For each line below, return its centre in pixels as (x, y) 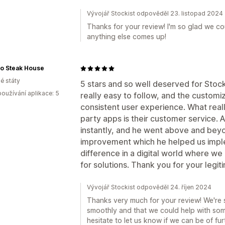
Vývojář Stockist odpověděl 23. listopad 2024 (155, 13)
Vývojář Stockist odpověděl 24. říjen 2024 (149, 187)
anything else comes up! (127, 36)
